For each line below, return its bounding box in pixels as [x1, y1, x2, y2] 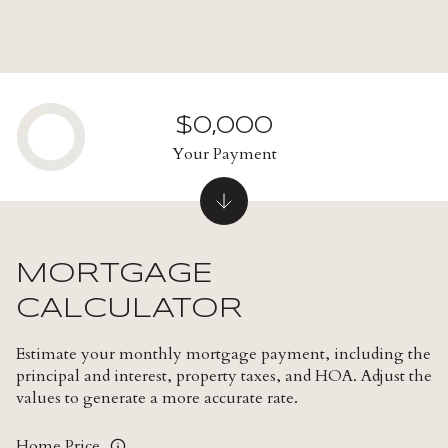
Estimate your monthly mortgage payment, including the [16, 343, 431, 366]
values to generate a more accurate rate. [16, 387, 298, 410]
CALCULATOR [16, 296, 243, 324]
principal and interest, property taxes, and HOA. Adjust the [16, 365, 432, 388]
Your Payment [171, 142, 277, 165]
